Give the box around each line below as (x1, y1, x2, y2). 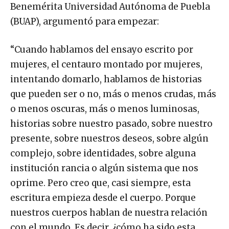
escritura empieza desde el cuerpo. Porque (10, 192, 196, 203)
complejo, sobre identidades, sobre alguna (10, 147, 196, 159)
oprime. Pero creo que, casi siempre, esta (10, 177, 191, 189)
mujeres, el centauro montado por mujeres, (10, 58, 202, 70)
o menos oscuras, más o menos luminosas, (10, 103, 199, 114)
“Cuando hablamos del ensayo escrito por (10, 43, 193, 55)
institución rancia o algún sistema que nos (10, 162, 198, 174)
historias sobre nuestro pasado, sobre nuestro (10, 118, 213, 129)
